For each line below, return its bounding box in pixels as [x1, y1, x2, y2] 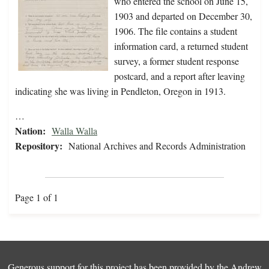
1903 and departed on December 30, [114, 10, 252, 23]
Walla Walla [52, 124, 97, 138]
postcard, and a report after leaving [114, 70, 245, 83]
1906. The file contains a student [114, 25, 237, 38]
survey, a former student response [114, 55, 239, 68]
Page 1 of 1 [15, 191, 58, 204]
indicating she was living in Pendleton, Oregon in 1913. [15, 85, 229, 98]
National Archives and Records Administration [68, 139, 246, 153]
